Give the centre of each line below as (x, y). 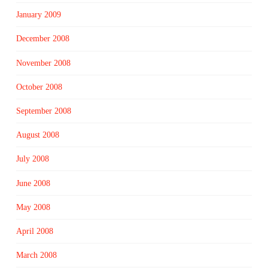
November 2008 (43, 63)
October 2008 (39, 87)
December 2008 (42, 39)
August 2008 (37, 135)
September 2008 (43, 111)
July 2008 (32, 159)
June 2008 (33, 183)
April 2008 (34, 231)
